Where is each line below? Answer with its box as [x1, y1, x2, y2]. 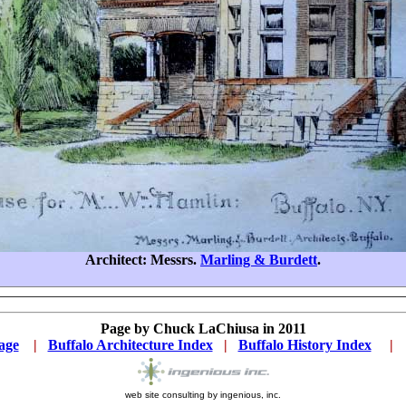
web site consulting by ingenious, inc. [125, 390, 281, 400]
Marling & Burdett [200, 252, 317, 267]
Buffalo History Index [237, 337, 372, 353]
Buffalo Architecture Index [47, 337, 213, 353]
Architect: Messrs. [85, 252, 200, 267]
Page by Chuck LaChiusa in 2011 [100, 321, 306, 336]
